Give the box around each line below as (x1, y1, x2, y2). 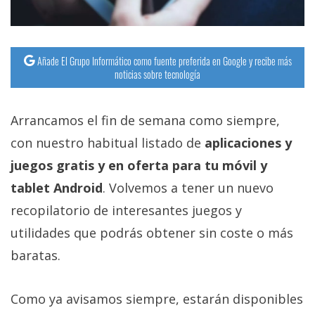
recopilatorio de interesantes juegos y (11, 201, 242, 219)
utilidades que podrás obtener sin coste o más (11, 224, 293, 241)
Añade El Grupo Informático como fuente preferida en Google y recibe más (37, 53, 292, 68)
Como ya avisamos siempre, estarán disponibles (11, 290, 303, 307)
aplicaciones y (205, 134, 292, 151)
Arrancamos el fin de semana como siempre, (11, 111, 280, 129)
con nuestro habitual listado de (11, 134, 205, 151)
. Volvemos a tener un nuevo (103, 179, 274, 196)
